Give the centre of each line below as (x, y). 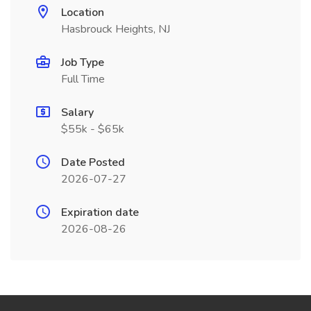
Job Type (83, 62)
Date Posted (93, 162)
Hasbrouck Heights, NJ (116, 29)
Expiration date (100, 212)
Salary (77, 112)
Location (83, 12)
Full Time (83, 79)
